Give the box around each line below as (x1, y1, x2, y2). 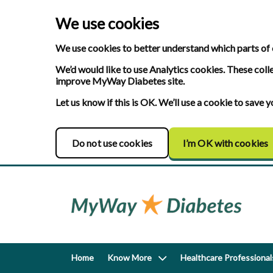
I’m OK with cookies (183, 137, 268, 149)
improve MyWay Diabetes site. (55, 75, 185, 87)
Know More (107, 252, 152, 263)
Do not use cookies (72, 137, 152, 149)
